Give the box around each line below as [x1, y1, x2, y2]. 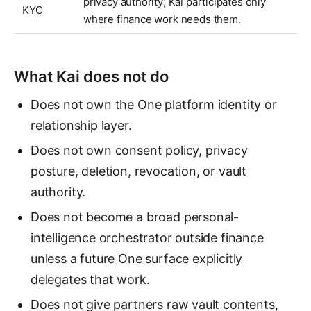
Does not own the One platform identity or [31, 97, 277, 112]
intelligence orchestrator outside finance [31, 230, 264, 245]
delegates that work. [31, 272, 150, 287]
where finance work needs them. [83, 12, 241, 26]
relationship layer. [31, 118, 132, 133]
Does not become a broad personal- [31, 210, 239, 224]
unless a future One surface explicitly [31, 251, 243, 266]
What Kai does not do [14, 67, 169, 85]
